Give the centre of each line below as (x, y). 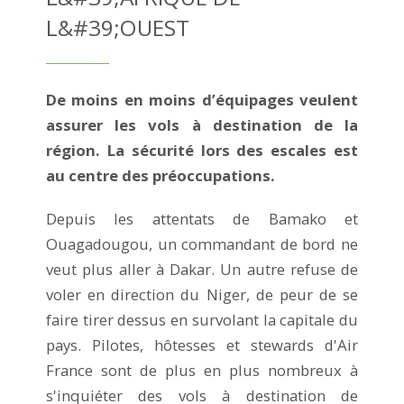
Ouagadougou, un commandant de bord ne (202, 243)
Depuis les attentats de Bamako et (202, 218)
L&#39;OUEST (118, 27)
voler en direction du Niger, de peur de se (202, 294)
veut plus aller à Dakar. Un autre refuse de (202, 269)
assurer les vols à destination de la (202, 124)
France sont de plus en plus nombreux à (202, 370)
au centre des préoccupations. (161, 175)
